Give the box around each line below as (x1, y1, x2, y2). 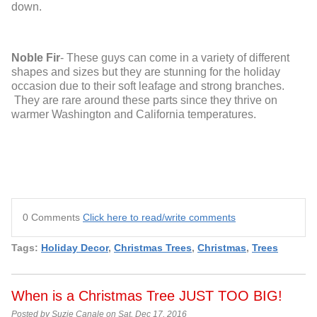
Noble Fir (11, 52, 60, 64)
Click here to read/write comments (83, 212, 236, 224)
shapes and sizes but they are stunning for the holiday (11, 66, 280, 79)
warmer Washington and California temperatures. (11, 108, 256, 121)
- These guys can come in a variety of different (60, 52, 289, 64)
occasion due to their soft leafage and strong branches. (11, 80, 284, 93)
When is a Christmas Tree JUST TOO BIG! (11, 287, 282, 304)
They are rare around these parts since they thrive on (11, 94, 277, 107)
